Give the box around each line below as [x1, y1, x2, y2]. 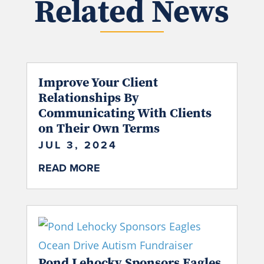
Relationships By [38, 88, 139, 107]
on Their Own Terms [38, 119, 160, 137]
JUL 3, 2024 [38, 137, 117, 153]
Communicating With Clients [38, 104, 212, 122]
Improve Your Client [38, 73, 158, 91]
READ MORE [38, 160, 100, 176]
